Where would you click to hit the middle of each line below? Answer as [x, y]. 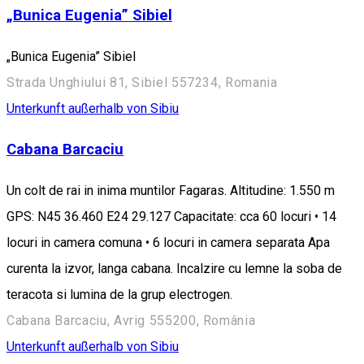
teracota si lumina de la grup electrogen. [119, 294]
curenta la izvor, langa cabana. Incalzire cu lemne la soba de [174, 268]
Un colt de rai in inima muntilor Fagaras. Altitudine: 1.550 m [171, 190]
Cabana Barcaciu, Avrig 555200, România [131, 320]
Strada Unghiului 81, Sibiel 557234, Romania [142, 82]
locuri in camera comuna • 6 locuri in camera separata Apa [168, 242]
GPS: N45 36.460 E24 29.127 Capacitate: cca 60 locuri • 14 [171, 216]
